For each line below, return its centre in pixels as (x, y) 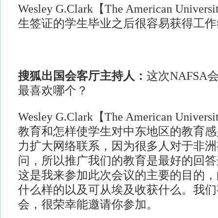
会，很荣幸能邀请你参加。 (88, 204)
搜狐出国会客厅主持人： (82, 76)
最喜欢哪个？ (53, 91)
